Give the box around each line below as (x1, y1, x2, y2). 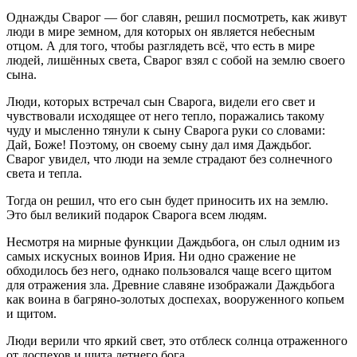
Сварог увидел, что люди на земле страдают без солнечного (6, 151, 332, 166)
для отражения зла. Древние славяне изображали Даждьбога (6, 277, 335, 292)
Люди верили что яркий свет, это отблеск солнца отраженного (6, 333, 347, 347)
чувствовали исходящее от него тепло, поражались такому (6, 108, 324, 123)
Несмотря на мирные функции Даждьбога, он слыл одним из (6, 234, 339, 249)
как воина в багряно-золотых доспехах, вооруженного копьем (6, 292, 344, 306)
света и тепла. (6, 166, 82, 180)
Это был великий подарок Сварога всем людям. (6, 207, 267, 222)
